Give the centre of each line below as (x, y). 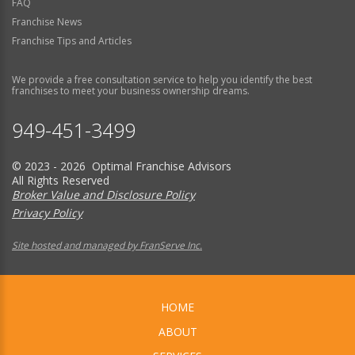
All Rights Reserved (61, 180)
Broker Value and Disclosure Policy (103, 194)
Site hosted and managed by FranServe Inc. (107, 245)
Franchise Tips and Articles (72, 40)
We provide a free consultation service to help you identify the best (162, 79)
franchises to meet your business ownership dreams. (131, 90)
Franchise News (47, 21)
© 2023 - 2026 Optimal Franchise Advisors (122, 166)
